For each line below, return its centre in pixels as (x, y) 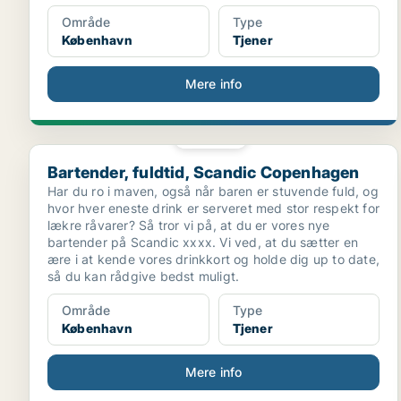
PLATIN (217, 136)
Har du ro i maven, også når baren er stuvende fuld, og (213, 191)
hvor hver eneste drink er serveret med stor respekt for (213, 208)
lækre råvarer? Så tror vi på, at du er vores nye (189, 225)
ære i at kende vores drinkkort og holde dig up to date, (213, 259)
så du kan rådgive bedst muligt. (144, 276)
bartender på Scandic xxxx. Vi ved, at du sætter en (203, 242)
